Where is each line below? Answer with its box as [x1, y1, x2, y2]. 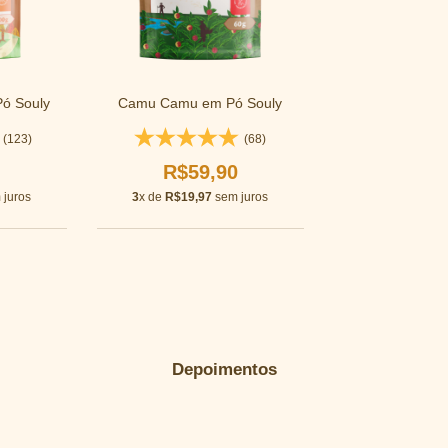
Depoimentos [171, 359, 277, 379]
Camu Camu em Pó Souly [118, 94, 283, 111]
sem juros [212, 189, 269, 204]
